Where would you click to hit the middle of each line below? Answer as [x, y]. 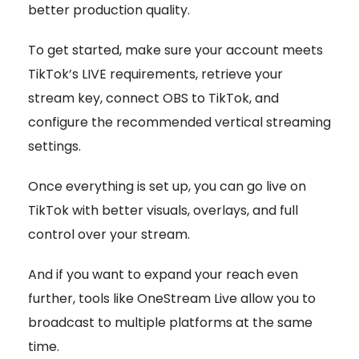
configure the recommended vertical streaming [179, 123]
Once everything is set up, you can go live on [167, 187]
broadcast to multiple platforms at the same [170, 323]
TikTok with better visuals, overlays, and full [163, 211]
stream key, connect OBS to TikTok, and [153, 99]
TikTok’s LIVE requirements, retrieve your [155, 75]
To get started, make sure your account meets [175, 50]
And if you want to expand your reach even [163, 275]
